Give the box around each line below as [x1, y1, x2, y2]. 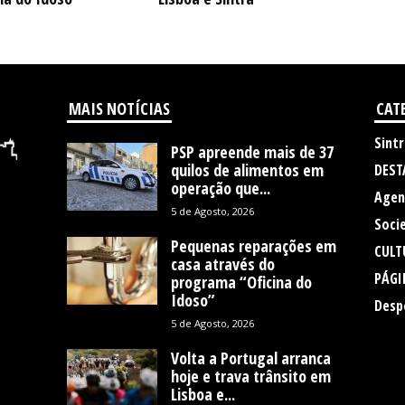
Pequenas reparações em [170, 235, 336, 257]
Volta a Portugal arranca [170, 347, 331, 369]
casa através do [170, 253, 275, 275]
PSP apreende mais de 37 [170, 141, 334, 163]
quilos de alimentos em [170, 159, 324, 181]
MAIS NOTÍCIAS [68, 98, 170, 119]
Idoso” [170, 289, 215, 311]
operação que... [170, 177, 270, 199]
